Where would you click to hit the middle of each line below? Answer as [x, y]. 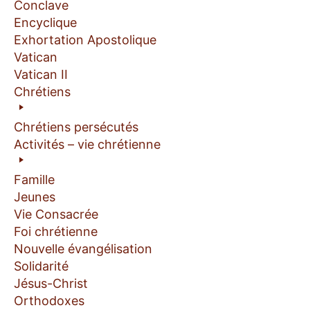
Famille [34, 179]
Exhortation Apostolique [85, 39]
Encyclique [45, 22]
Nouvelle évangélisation [83, 248]
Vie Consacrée [56, 214]
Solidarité [41, 266]
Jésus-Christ [51, 283]
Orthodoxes [49, 300]
